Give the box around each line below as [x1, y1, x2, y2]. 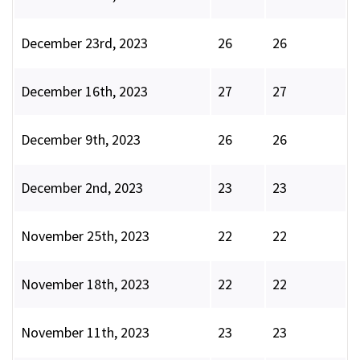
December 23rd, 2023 [21, 34, 148, 53]
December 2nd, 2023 [21, 178, 143, 198]
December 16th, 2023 [21, 82, 148, 101]
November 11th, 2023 [21, 323, 149, 342]
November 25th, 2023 [21, 227, 149, 246]
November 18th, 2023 [21, 275, 149, 294]
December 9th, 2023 [21, 130, 141, 149]
